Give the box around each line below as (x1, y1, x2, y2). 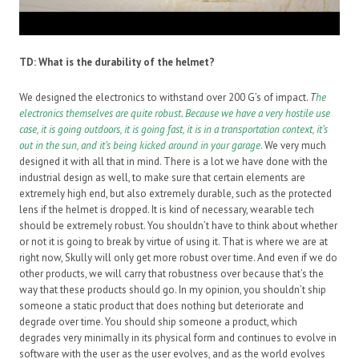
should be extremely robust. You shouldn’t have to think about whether (19, 219, 337, 233)
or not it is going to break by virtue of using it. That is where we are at (19, 235, 328, 249)
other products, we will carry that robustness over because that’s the (19, 267, 324, 281)
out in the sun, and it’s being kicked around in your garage (19, 139, 260, 153)
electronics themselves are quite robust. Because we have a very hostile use (19, 107, 330, 121)
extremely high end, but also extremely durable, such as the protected (19, 187, 332, 201)
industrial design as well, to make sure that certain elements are (19, 171, 305, 185)
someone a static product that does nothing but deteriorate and (19, 299, 304, 313)
